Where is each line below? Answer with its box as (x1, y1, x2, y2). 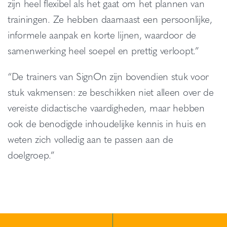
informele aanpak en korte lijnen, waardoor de (8, 27, 196, 42)
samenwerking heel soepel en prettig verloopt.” (8, 43, 199, 57)
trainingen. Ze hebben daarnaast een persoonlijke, (8, 12, 212, 26)
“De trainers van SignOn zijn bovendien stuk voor (8, 69, 209, 83)
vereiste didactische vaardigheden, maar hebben (8, 100, 205, 115)
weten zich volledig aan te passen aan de (8, 132, 173, 146)
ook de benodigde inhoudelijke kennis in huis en (8, 116, 206, 130)
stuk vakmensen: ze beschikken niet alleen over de (8, 85, 214, 99)
